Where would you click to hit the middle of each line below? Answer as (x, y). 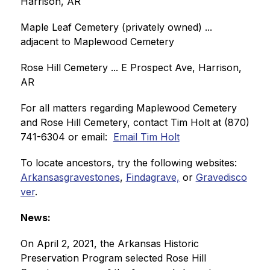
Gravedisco (221, 177)
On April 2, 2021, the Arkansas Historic (109, 243)
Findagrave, (152, 177)
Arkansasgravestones (70, 177)
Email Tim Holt (146, 137)
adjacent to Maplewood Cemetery (97, 42)
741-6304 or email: (67, 137)
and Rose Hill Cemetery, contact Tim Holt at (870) (135, 122)
